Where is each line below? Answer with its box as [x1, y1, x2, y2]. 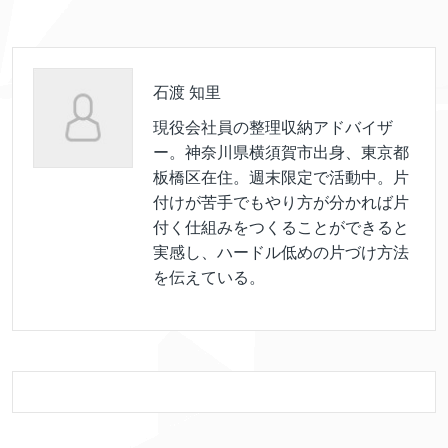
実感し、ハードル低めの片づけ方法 [153, 243, 409, 261]
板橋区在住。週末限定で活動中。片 [153, 168, 409, 186]
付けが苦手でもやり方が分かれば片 [153, 193, 409, 211]
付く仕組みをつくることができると [153, 218, 409, 236]
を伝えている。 [153, 268, 265, 286]
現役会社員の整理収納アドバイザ [153, 118, 393, 136]
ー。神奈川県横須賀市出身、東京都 [153, 143, 409, 161]
